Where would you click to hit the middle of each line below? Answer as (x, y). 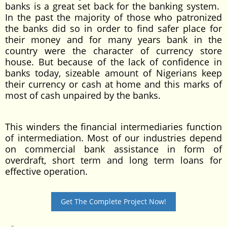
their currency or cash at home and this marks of (113, 84)
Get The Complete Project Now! (113, 201)
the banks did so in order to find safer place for (113, 28)
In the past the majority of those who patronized (113, 17)
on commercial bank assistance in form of (113, 149)
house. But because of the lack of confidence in (113, 62)
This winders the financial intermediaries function (113, 127)
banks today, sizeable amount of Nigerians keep (113, 73)
